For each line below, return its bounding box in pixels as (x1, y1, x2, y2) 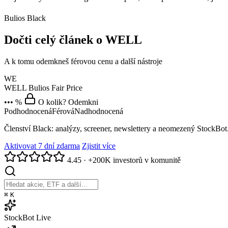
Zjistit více (82, 141, 116, 150)
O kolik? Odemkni (38, 97, 98, 106)
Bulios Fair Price (28, 83, 82, 92)
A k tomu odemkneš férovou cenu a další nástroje (4, 56, 162, 66)
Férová (52, 106, 74, 116)
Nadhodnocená (74, 106, 123, 116)
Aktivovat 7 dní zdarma (4, 141, 80, 150)
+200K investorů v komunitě (88, 155, 181, 164)
